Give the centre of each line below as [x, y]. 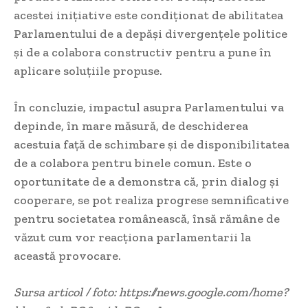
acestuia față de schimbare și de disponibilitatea [152, 145]
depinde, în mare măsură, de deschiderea [131, 126]
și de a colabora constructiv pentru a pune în [143, 53]
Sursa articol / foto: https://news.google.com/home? [151, 293]
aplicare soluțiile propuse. [88, 71]
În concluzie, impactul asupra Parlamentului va [149, 108]
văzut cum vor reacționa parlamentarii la [132, 238]
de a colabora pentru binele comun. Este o [133, 163]
